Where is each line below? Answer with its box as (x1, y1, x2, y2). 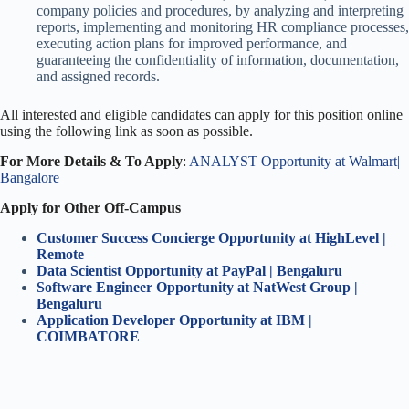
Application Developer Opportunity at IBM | (37, 311, 312, 328)
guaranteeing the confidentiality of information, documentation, (37, 52, 399, 68)
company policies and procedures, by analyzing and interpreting (37, 3, 404, 19)
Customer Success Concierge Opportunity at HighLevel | (37, 229, 386, 246)
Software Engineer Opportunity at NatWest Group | (37, 278, 358, 295)
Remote (37, 246, 88, 262)
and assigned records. (37, 68, 160, 85)
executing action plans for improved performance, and (37, 36, 347, 52)
